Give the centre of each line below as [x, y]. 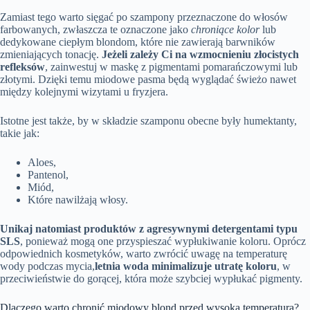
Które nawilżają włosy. [78, 200]
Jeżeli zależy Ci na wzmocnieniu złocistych [200, 55]
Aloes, [42, 163]
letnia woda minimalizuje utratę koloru [186, 266]
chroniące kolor [225, 30]
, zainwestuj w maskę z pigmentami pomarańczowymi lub [171, 67]
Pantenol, [48, 175]
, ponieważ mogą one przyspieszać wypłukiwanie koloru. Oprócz [163, 241]
